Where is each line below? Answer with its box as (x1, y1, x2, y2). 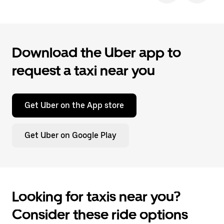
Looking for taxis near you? (12, 188, 180, 205)
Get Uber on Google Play (24, 130, 116, 140)
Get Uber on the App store (24, 100, 124, 110)
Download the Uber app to (12, 44, 181, 61)
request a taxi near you (12, 62, 155, 79)
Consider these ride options (12, 206, 188, 223)
